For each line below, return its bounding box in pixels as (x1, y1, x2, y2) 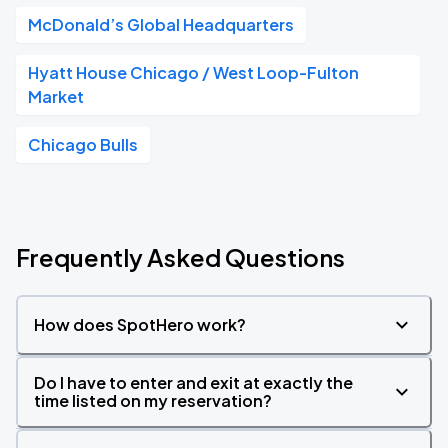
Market (28, 86, 84, 107)
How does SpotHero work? (34, 314, 246, 335)
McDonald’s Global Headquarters (28, 14, 294, 35)
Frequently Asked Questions (16, 242, 345, 272)
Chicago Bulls (28, 134, 138, 155)
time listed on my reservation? (34, 390, 272, 411)
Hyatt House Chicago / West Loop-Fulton (28, 62, 359, 83)
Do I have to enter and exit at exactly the (34, 372, 353, 393)
